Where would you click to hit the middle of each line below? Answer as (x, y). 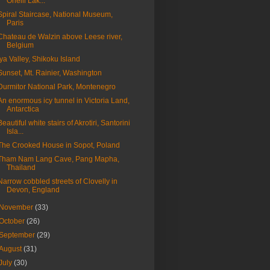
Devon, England (33, 190)
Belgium (20, 45)
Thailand (21, 168)
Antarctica (23, 109)
